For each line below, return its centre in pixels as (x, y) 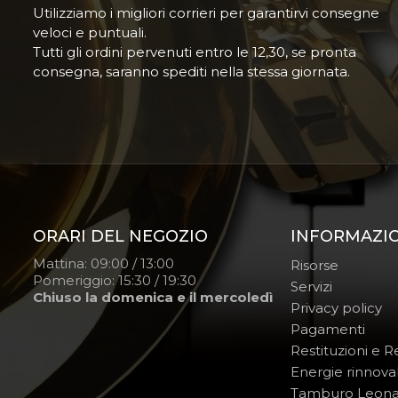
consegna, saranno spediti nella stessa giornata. (191, 72)
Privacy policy (336, 308)
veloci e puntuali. (90, 32)
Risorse (314, 265)
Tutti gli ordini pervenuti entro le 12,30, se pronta (195, 52)
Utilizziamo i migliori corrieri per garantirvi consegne (206, 13)
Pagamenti (328, 329)
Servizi (311, 287)
